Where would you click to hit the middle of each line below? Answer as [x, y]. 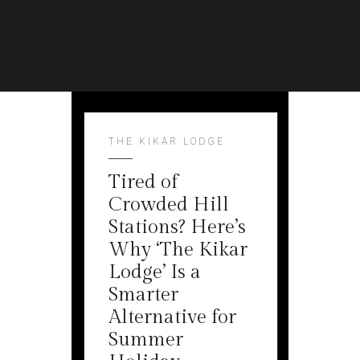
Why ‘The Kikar [178, 250]
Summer [146, 340]
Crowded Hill [169, 205]
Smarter [143, 295]
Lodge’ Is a [155, 272]
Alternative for [172, 317]
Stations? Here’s [177, 227]
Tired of [143, 182]
